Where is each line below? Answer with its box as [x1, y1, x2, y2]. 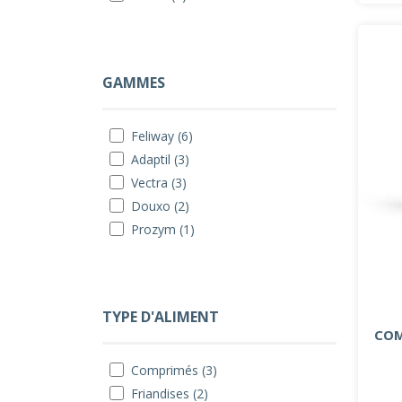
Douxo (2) [131, 197, 189, 214]
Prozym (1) [131, 221, 195, 238]
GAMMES [102, 73, 165, 92]
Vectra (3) [131, 174, 187, 191]
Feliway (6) [131, 127, 193, 144]
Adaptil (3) [131, 151, 189, 168]
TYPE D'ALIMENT [102, 307, 219, 327]
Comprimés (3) [131, 362, 217, 379]
